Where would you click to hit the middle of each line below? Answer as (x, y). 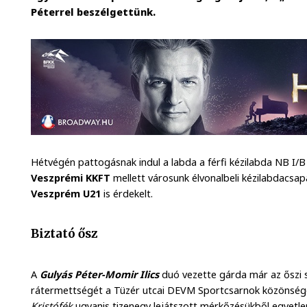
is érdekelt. (127, 193)
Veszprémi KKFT (72, 177)
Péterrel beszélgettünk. (94, 12)
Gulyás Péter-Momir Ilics (100, 275)
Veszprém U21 (66, 193)
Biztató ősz (64, 233)
